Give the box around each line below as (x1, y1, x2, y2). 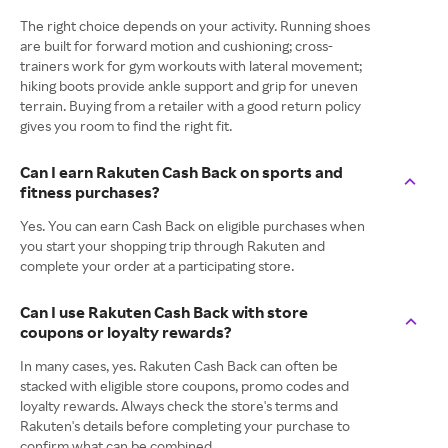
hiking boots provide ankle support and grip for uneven (20, 77, 358, 95)
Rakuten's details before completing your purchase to (20, 417, 350, 435)
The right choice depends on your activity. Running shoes (20, 17, 370, 35)
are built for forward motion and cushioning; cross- (20, 37, 333, 55)
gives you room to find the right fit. (20, 117, 232, 135)
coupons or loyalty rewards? (20, 322, 232, 343)
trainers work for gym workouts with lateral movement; (20, 57, 362, 75)
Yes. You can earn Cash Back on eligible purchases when (20, 217, 365, 235)
